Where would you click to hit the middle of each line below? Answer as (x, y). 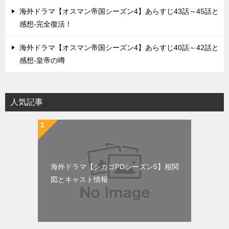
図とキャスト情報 (79, 179)
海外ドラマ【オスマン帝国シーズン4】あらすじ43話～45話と (119, 11)
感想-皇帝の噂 (42, 60)
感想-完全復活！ (46, 24)
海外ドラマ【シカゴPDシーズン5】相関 (115, 167)
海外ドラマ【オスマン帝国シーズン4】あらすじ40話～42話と (119, 48)
